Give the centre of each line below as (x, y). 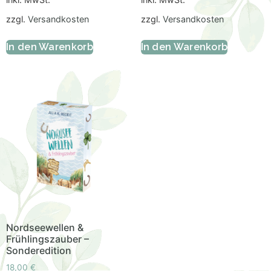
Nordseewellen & (45, 228)
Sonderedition (39, 251)
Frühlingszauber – (47, 239)
